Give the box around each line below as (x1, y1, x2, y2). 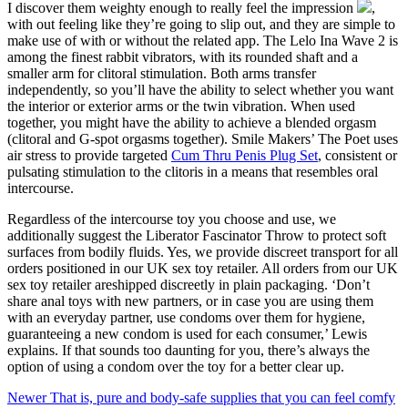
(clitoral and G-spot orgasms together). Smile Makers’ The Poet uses (7, 130, 398, 147)
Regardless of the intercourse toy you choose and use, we (7, 210, 336, 227)
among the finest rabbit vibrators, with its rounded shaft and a (7, 48, 358, 65)
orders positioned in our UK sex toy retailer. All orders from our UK (7, 260, 398, 276)
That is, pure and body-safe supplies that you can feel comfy (50, 389, 395, 405)
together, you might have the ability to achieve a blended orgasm (7, 114, 376, 130)
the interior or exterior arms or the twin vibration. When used (7, 97, 355, 114)
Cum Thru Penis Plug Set (171, 147, 318, 163)
